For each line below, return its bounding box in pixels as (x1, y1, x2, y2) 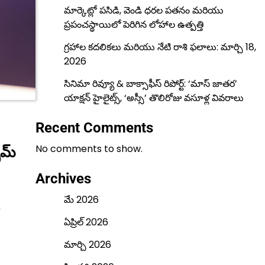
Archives (35, 170, 91, 187)
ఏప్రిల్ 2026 (63, 215, 108, 229)
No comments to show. (35, 142, 143, 156)
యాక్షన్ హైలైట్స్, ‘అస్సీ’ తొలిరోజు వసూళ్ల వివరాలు (63, 91, 244, 105)
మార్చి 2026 (63, 238, 111, 251)
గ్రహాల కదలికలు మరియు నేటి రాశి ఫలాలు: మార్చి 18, (63, 40, 256, 54)
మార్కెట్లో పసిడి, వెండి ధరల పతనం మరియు (63, 4, 224, 17)
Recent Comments (35, 119, 153, 136)
